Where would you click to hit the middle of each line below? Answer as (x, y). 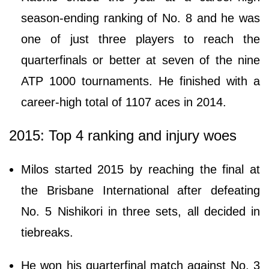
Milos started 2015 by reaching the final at (141, 170)
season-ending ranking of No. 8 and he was (141, 18)
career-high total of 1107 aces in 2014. (125, 102)
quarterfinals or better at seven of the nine (141, 60)
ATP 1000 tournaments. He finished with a (141, 81)
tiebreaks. (47, 233)
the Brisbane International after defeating (141, 191)
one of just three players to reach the (141, 39)
